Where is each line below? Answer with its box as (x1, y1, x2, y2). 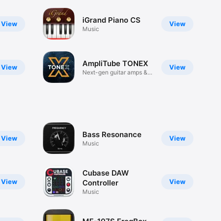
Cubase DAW (82, 168, 129, 178)
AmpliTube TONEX (82, 58, 148, 68)
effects (82, 75, 102, 83)
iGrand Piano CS (82, 15, 141, 25)
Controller (82, 178, 118, 187)
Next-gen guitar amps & (82, 68, 147, 76)
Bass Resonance (82, 129, 142, 139)
